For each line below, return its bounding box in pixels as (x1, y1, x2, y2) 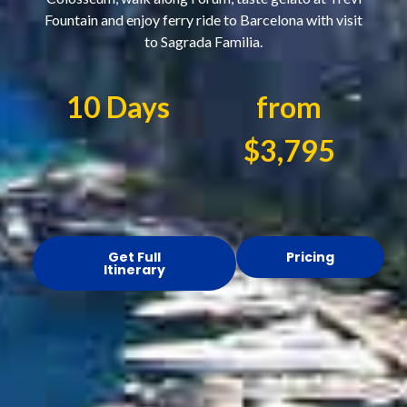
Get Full (107, 248, 161, 267)
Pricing (285, 248, 334, 267)
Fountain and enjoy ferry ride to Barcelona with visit (45, 11, 362, 29)
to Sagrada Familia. (144, 33, 263, 51)
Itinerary (103, 261, 165, 280)
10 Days (66, 89, 170, 125)
